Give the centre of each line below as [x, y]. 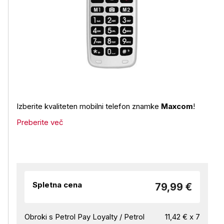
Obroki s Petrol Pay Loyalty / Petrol [84, 217]
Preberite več [40, 122]
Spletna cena [57, 185]
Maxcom [177, 106]
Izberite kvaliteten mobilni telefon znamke [89, 106]
